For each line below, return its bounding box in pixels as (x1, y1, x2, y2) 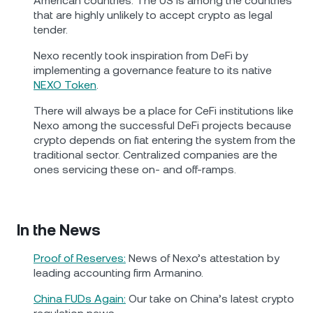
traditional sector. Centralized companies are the (34, 148, 277, 162)
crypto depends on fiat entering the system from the (34, 133, 296, 147)
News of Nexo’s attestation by (126, 252, 279, 265)
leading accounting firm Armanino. (34, 266, 203, 280)
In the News (17, 221, 101, 240)
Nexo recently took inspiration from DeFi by (34, 49, 248, 63)
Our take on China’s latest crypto (126, 292, 294, 306)
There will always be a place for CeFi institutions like (34, 104, 293, 118)
